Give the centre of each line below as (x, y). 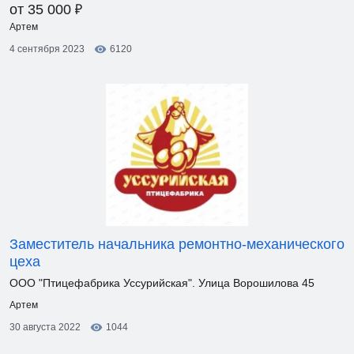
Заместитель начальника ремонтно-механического (177, 244)
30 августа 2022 (45, 327)
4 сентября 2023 (47, 49)
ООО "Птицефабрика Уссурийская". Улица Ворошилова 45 (162, 283)
